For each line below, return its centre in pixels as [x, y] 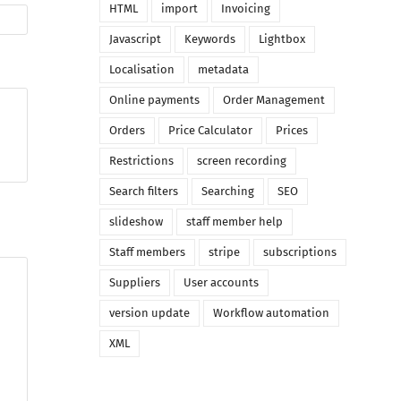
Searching [227, 192]
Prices [291, 131]
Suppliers [134, 283]
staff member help [234, 222]
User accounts [221, 283]
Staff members [147, 252]
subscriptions [299, 252]
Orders [127, 131]
